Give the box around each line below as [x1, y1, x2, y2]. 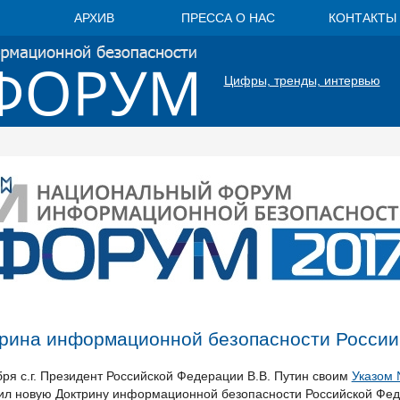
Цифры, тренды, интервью [223, 73, 380, 87]
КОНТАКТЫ [328, 11, 396, 25]
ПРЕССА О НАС [181, 11, 275, 25]
